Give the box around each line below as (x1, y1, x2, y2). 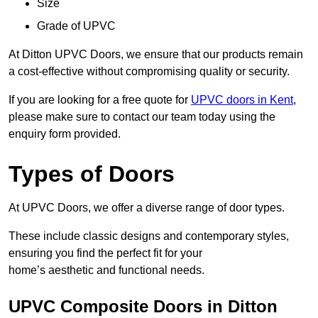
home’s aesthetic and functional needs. (9, 264, 204, 277)
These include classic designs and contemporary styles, (9, 230, 289, 243)
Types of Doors (9, 161, 175, 187)
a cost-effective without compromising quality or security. (9, 65, 290, 78)
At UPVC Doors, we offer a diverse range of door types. (9, 202, 285, 214)
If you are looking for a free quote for (9, 94, 191, 106)
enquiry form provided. (9, 128, 121, 141)
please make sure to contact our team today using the (9, 111, 275, 124)
